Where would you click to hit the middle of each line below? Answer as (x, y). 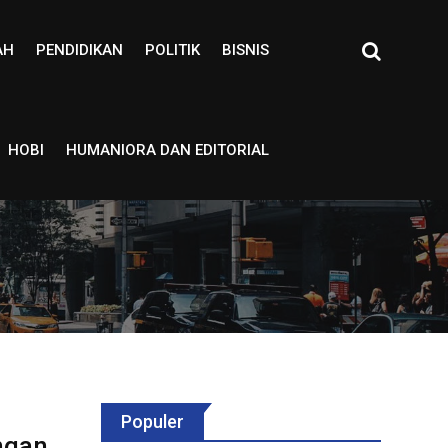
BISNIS (245, 50)
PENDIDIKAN (79, 50)
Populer (152, 421)
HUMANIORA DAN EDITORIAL (167, 150)
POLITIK (172, 50)
